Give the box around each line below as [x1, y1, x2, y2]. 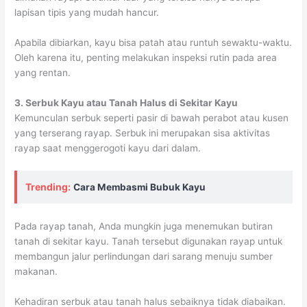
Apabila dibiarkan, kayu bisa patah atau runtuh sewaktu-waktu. [14, 37, 293, 49]
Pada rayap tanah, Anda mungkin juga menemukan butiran [14, 220, 273, 232]
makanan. [14, 265, 58, 277]
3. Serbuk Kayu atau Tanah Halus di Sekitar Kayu [14, 97, 241, 108]
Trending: [25, 180, 71, 193]
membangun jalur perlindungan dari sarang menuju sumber [14, 250, 273, 262]
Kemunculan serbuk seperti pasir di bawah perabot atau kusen [14, 112, 289, 123]
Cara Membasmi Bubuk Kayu [73, 181, 206, 193]
